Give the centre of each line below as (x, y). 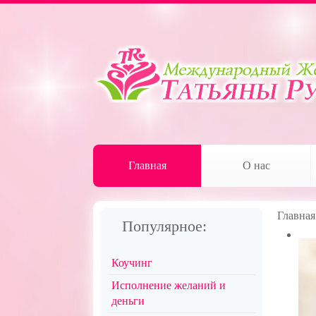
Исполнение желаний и (169, 285)
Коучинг (132, 263)
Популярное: (165, 226)
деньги (128, 301)
